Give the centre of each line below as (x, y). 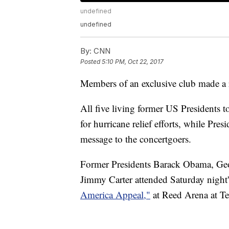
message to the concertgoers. (136, 139)
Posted (91, 62)
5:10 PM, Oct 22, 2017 (133, 62)
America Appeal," (115, 195)
